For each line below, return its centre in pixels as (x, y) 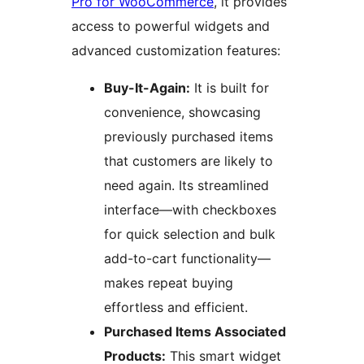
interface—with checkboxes (190, 210)
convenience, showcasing (182, 113)
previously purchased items (188, 137)
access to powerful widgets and (171, 26)
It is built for (230, 88)
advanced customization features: (176, 51)
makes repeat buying (169, 283)
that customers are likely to (188, 161)
